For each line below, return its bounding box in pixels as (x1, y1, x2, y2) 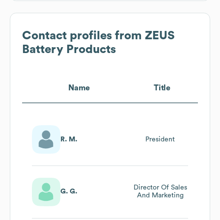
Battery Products (22, 43, 116, 55)
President (145, 136, 175, 143)
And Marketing (137, 192, 184, 199)
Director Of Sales (133, 184, 187, 192)
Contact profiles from (22, 29, 145, 42)
